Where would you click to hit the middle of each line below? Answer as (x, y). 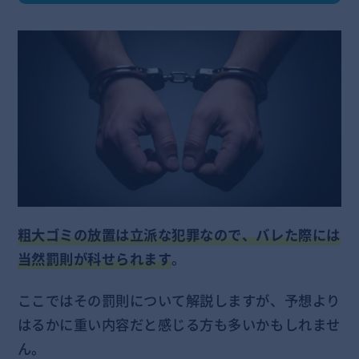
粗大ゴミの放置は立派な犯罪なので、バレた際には (179, 235)
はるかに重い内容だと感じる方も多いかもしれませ (179, 325)
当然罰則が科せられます (95, 259)
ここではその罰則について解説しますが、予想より (179, 301)
